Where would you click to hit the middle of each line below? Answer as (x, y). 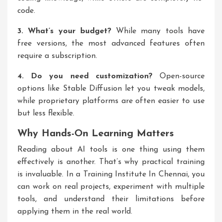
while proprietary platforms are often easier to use (111, 101)
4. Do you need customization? (85, 76)
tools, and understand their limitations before (111, 199)
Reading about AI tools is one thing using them (111, 150)
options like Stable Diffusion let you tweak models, (111, 89)
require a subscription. (57, 56)
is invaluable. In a (50, 174)
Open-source (179, 76)
